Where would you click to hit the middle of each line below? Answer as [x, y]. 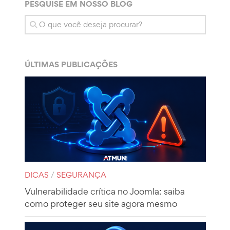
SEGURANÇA [81, 175]
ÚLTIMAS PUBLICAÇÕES [71, 64]
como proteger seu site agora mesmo [101, 204]
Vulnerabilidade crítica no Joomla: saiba [104, 191]
